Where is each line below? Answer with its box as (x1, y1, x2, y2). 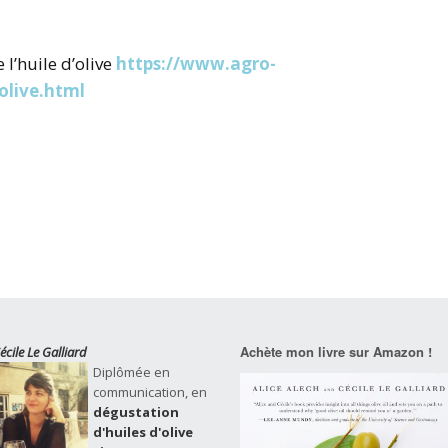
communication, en (93, 382, 207, 401)
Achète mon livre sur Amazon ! (240, 341, 432, 361)
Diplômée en (93, 362, 170, 381)
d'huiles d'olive (93, 422, 193, 441)
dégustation (93, 402, 179, 421)
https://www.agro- (116, 51, 276, 75)
